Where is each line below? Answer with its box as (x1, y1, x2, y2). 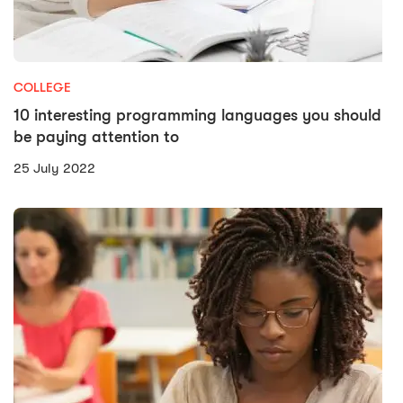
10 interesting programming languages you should (13, 105, 381, 124)
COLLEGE (13, 79, 71, 94)
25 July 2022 (13, 159, 95, 176)
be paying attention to (13, 127, 179, 146)
